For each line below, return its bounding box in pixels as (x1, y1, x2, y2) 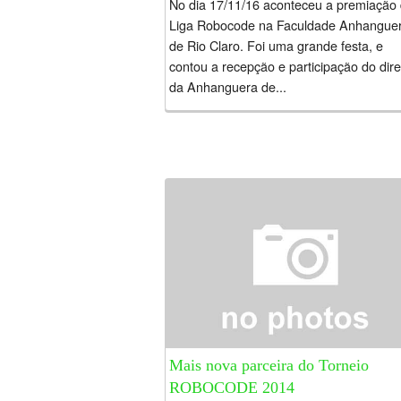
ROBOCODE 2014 (169, 379, 294, 397)
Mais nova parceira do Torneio (169, 356, 369, 375)
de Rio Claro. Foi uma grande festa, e (169, 35, 383, 55)
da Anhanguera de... (169, 76, 286, 96)
